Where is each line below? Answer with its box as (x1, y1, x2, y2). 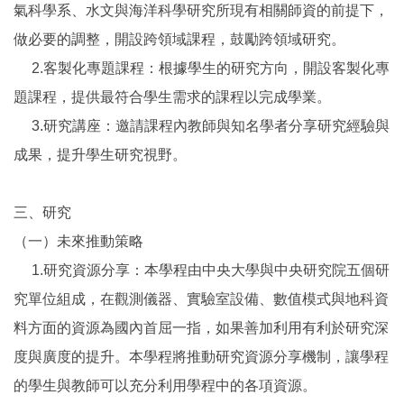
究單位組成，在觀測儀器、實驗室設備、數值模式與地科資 (14, 290, 389, 307)
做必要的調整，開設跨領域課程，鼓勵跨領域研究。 (14, 31, 345, 47)
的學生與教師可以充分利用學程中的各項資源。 (14, 377, 317, 393)
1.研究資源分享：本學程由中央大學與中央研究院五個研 (14, 262, 390, 278)
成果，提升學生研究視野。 (14, 146, 187, 162)
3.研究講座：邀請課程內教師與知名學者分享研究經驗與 (14, 117, 390, 133)
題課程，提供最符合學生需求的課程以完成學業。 (14, 88, 331, 105)
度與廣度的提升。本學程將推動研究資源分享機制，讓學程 (14, 348, 389, 364)
